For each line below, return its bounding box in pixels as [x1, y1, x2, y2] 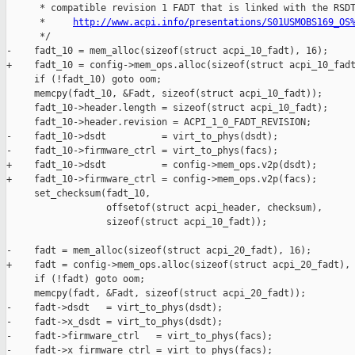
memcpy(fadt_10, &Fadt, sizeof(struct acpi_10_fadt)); [6, 88, 323, 100]
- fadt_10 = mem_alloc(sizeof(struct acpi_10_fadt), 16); [6, 45, 328, 57]
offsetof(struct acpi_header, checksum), [6, 202, 323, 214]
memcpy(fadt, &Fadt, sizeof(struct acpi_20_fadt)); [6, 288, 306, 300]
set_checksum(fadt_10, [6, 188, 151, 200]
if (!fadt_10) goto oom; [6, 74, 162, 86]
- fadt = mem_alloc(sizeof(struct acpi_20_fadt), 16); [6, 245, 311, 257]
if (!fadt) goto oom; [6, 273, 145, 285]
